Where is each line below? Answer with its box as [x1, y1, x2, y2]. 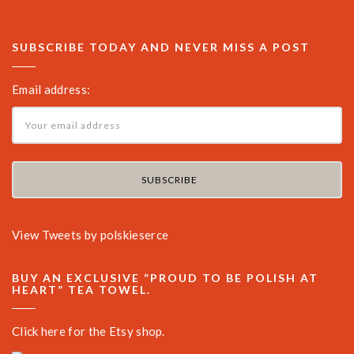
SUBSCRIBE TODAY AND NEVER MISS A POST [12, 40, 310, 55]
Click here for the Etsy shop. [12, 324, 165, 339]
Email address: [12, 81, 91, 96]
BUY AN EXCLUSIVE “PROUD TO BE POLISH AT [12, 270, 318, 284]
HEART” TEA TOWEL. [12, 282, 151, 296]
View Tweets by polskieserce [12, 227, 169, 242]
